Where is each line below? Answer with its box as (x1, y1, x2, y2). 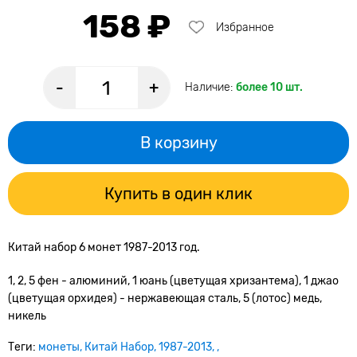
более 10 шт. (235, 80, 303, 94)
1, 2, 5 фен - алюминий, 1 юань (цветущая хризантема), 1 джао (8, 274, 339, 288)
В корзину (139, 133, 218, 152)
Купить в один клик (104, 184, 253, 203)
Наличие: (184, 80, 236, 94)
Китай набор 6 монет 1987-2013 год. (8, 241, 202, 254)
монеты (38, 340, 80, 354)
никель (8, 309, 46, 323)
